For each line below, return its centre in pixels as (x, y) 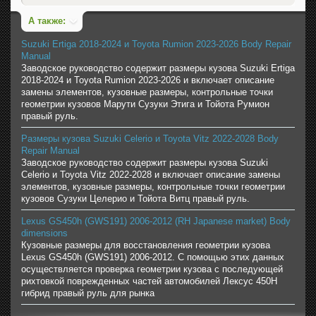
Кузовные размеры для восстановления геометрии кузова (146, 245)
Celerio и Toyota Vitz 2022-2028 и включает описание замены (151, 175)
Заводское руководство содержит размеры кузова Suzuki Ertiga (158, 68)
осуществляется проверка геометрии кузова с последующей (152, 269)
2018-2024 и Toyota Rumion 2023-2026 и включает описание (148, 80)
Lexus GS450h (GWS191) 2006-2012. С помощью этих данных (153, 257)
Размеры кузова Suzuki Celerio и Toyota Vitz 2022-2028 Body (150, 139)
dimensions (44, 233)
